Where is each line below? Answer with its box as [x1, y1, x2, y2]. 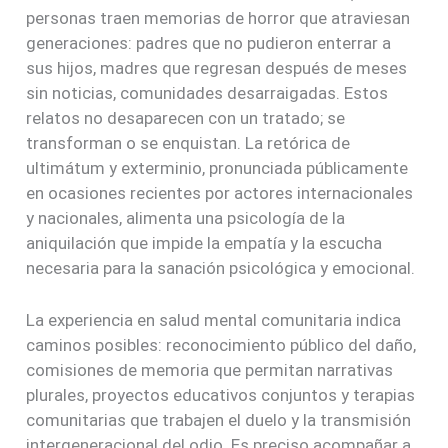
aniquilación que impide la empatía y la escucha [26, 232, 383, 253]
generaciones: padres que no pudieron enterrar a [26, 32, 392, 53]
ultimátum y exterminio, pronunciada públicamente [26, 157, 409, 178]
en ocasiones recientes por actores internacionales [26, 182, 414, 203]
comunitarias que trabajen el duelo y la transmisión [26, 409, 412, 430]
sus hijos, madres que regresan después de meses [26, 57, 408, 78]
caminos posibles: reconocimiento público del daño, [26, 334, 417, 355]
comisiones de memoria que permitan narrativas [26, 359, 394, 380]
